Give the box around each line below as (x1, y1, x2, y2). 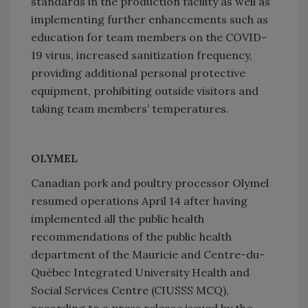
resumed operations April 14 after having (31, 193, 247, 208)
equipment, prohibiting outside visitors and (31, 83, 258, 98)
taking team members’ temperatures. (31, 101, 229, 115)
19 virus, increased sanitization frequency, (31, 47, 252, 62)
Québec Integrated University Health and (31, 265, 250, 279)
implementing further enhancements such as (31, 12, 268, 26)
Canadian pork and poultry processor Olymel (31, 175, 269, 190)
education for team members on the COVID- (31, 30, 267, 44)
